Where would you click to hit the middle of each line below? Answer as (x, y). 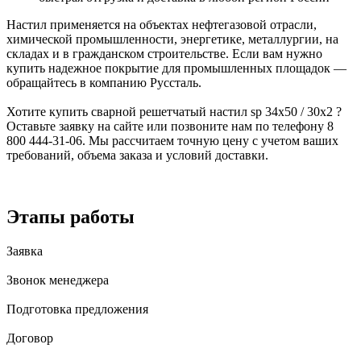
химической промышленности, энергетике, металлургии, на (172, 39)
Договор (30, 338)
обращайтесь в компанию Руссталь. (104, 82)
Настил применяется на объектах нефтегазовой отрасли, (162, 24)
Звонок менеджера (58, 280)
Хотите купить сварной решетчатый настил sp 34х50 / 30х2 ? (174, 111)
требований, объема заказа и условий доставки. (137, 155)
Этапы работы (71, 216)
